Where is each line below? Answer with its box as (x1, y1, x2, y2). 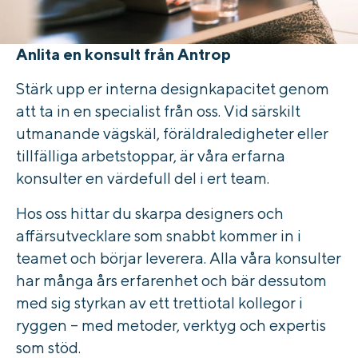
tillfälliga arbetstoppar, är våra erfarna (16, 146, 285, 165)
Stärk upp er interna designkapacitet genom (16, 79, 329, 98)
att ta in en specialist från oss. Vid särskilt (16, 101, 300, 121)
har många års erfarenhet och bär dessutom (16, 271, 327, 290)
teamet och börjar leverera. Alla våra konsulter (16, 249, 341, 268)
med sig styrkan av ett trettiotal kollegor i (16, 293, 303, 312)
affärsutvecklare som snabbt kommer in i (16, 226, 301, 245)
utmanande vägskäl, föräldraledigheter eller (16, 124, 328, 143)
